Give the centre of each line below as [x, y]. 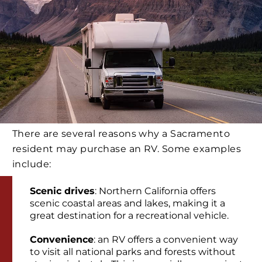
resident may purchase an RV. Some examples [127, 149]
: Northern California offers [155, 191]
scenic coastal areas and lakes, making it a [127, 204]
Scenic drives [62, 191]
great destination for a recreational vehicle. [129, 216]
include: [32, 164]
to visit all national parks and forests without [133, 252]
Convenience [62, 240]
